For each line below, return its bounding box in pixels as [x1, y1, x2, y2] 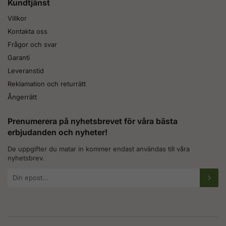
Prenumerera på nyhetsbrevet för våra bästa [8, 116, 178, 126]
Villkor [8, 14, 27, 22]
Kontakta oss [8, 27, 47, 35]
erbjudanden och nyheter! [8, 127, 107, 137]
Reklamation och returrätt [8, 79, 86, 88]
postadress [7, 177, 42, 186]
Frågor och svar [8, 40, 57, 48]
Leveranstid [8, 66, 44, 75]
